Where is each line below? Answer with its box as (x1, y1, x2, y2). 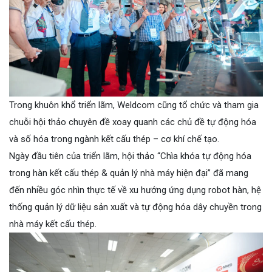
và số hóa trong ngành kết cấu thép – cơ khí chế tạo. (9, 133, 219, 144)
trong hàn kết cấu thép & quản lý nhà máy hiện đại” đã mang (9, 167, 248, 178)
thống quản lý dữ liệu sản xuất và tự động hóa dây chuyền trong (9, 201, 262, 212)
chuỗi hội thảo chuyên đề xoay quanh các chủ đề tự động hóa (9, 116, 256, 127)
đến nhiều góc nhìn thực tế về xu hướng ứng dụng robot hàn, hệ (9, 184, 261, 195)
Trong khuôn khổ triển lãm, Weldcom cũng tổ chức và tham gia (9, 99, 259, 110)
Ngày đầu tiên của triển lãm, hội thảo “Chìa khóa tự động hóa (9, 150, 251, 161)
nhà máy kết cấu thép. (9, 218, 97, 229)
